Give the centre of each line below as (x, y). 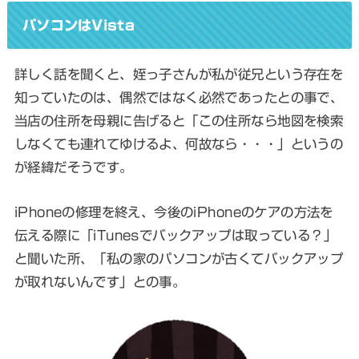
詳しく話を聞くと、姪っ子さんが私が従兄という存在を (179, 75)
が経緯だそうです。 (73, 167)
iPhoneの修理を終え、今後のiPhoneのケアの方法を (173, 212)
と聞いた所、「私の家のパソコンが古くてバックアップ (179, 258)
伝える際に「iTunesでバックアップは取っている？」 (175, 235)
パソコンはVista (78, 25)
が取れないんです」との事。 (100, 281)
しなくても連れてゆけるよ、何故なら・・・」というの (179, 144)
